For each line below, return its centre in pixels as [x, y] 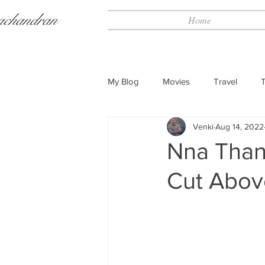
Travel [225, 81]
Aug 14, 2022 [240, 126]
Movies [176, 81]
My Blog [123, 81]
